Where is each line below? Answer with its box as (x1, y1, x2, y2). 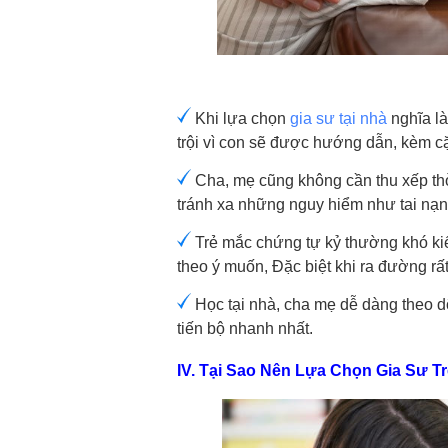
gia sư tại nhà (290, 110, 387, 128)
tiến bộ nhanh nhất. (177, 320, 313, 338)
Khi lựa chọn (191, 110, 290, 128)
